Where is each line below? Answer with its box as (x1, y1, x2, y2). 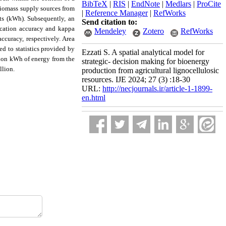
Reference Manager (85, 9, 148, 17)
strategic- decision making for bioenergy (82, 57, 209, 66)
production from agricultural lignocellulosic (82, 66, 219, 75)
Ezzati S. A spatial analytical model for (82, 48, 204, 56)
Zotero (143, 27, 164, 35)
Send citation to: (82, 18, 137, 26)
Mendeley (94, 27, 126, 35)
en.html (82, 93, 105, 102)
